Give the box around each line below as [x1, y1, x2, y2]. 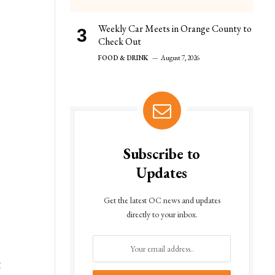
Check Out [98, 34, 141, 48]
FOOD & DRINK [98, 53, 149, 62]
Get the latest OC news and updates [103, 194, 220, 206]
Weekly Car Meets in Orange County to [98, 21, 252, 35]
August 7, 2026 [160, 53, 199, 62]
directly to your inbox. [126, 208, 198, 220]
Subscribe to [123, 144, 201, 163]
